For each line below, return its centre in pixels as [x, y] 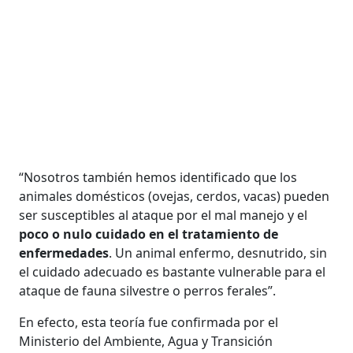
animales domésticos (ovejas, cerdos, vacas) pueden [175, 196]
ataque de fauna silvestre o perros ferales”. [148, 290]
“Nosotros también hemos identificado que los [158, 177]
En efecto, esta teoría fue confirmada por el [149, 322]
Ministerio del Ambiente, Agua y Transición [146, 341]
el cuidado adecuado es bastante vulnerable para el [173, 271]
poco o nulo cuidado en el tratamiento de [149, 234]
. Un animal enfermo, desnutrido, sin [218, 253]
